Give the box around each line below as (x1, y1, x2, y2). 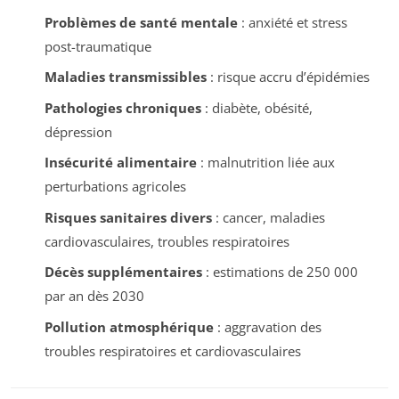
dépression (44, 122, 112, 141)
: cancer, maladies (211, 208, 325, 226)
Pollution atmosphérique (44, 317, 214, 336)
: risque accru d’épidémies (206, 68, 370, 86)
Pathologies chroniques (44, 98, 201, 117)
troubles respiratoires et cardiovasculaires (44, 341, 301, 360)
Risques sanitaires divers (44, 208, 212, 226)
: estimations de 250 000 (201, 263, 358, 281)
